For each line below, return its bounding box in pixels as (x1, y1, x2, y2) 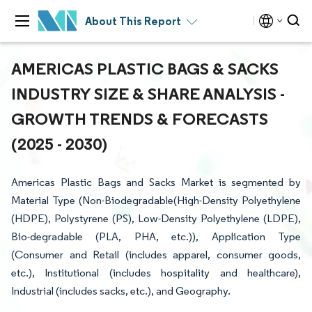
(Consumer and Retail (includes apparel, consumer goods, (11, 248, 301, 261)
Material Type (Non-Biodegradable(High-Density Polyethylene (11, 194, 301, 207)
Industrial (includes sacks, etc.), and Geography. (11, 284, 231, 297)
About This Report (85, 14, 181, 28)
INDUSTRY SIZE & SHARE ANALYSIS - (11, 83, 285, 104)
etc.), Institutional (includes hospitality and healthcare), (11, 266, 301, 279)
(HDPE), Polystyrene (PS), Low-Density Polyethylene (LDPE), (11, 212, 301, 225)
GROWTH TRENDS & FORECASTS (11, 108, 268, 129)
